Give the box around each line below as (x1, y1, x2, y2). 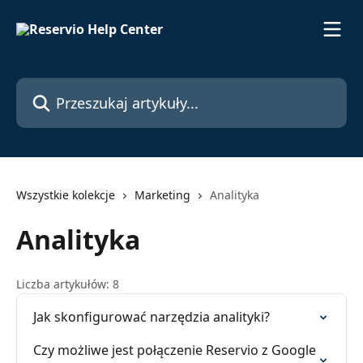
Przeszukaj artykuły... (15, 78, 143, 96)
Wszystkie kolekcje (16, 187, 115, 203)
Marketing (135, 187, 190, 203)
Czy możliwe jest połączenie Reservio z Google (33, 341, 316, 359)
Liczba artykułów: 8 (16, 276, 119, 292)
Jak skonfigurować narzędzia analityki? (33, 308, 270, 326)
